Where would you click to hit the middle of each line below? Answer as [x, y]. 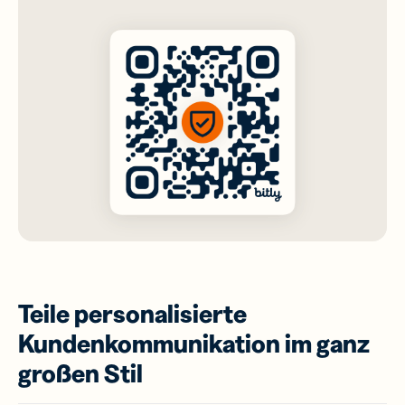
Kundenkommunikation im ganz [194, 344]
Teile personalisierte [132, 314]
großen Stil [80, 374]
